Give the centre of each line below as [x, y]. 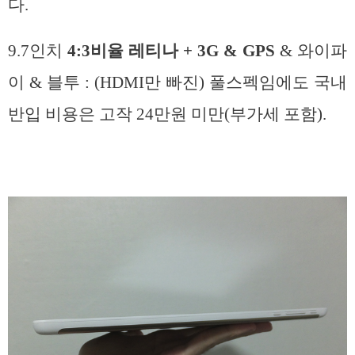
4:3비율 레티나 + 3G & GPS [171, 51]
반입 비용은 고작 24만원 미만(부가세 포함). [167, 115]
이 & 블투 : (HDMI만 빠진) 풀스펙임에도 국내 [177, 83]
